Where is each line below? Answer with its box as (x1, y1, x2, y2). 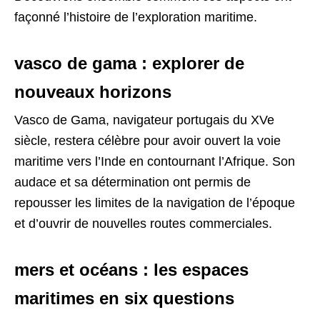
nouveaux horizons (14, 81, 171, 101)
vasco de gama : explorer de (14, 53, 244, 73)
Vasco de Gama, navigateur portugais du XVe (14, 112, 274, 127)
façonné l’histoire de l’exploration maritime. (14, 9, 257, 24)
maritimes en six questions (14, 288, 234, 308)
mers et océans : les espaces (14, 259, 249, 279)
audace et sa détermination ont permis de (14, 174, 251, 189)
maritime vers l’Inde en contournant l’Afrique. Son (14, 154, 295, 169)
